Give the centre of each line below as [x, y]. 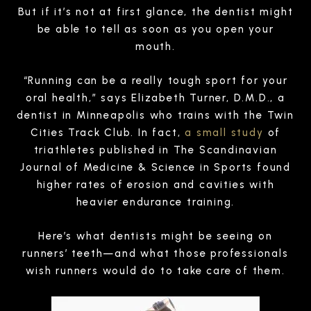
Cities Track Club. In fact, [108, 132]
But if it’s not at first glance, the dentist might [155, 11]
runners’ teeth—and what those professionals [155, 253]
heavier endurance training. [155, 202]
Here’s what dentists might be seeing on [155, 236]
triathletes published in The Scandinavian [155, 150]
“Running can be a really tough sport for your [155, 80]
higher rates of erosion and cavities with [155, 184]
